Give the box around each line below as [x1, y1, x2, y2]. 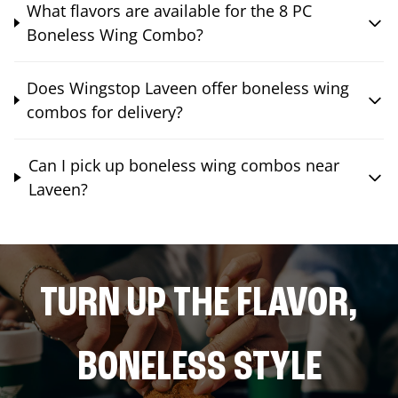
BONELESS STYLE [76, 346, 322, 390]
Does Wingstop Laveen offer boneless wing [26, 76, 349, 99]
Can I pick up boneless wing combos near [28, 154, 339, 176]
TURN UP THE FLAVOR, [40, 283, 358, 326]
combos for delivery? [26, 100, 183, 123]
